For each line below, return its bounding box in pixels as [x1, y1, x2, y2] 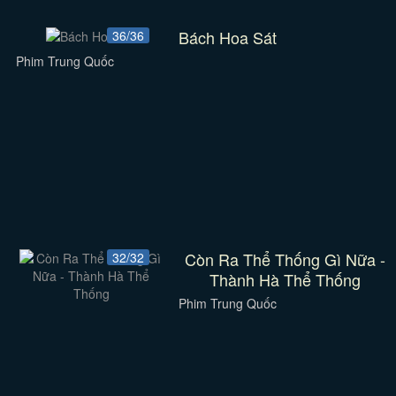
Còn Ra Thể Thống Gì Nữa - [185, 247, 386, 270]
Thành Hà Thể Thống [209, 268, 362, 291]
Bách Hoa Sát [179, 26, 278, 49]
